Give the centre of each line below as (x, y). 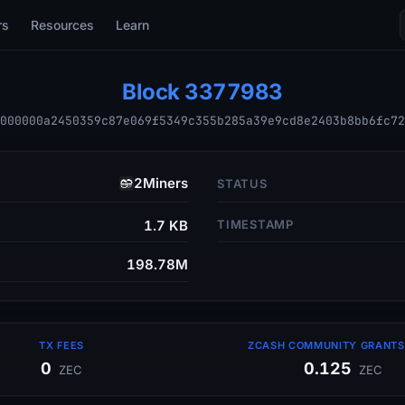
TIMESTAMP (256, 224)
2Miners (161, 184)
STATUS (242, 184)
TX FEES (62, 345)
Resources (62, 25)
